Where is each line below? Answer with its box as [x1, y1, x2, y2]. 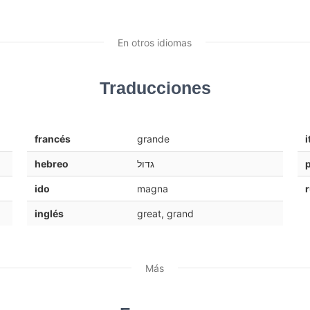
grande [136, 133, 170, 145]
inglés [34, 208, 64, 220]
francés [34, 133, 71, 145]
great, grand [136, 208, 194, 220]
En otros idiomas [118, 37, 192, 49]
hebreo [34, 158, 69, 170]
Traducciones [99, 79, 211, 98]
